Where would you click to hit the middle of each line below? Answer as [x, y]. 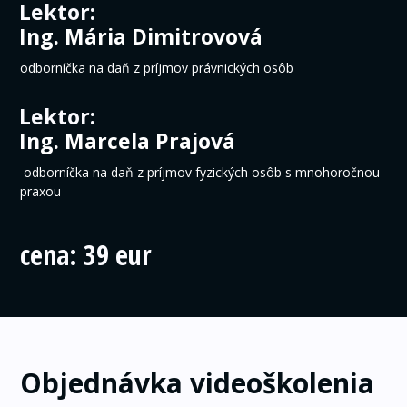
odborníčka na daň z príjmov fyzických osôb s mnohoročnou [200, 173]
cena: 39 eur [90, 255]
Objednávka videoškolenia [198, 383]
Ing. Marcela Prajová [128, 141]
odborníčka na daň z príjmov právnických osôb [157, 68]
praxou [41, 192]
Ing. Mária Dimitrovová [141, 37]
